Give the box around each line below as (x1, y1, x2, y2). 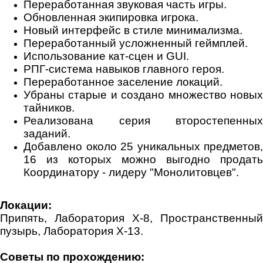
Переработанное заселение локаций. (23, 75, 222, 88)
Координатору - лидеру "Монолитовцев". (23, 166, 239, 178)
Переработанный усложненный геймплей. (23, 36, 248, 49)
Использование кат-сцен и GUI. (23, 49, 189, 62)
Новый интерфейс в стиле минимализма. (23, 23, 242, 36)
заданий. (23, 127, 70, 140)
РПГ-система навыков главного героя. (23, 62, 224, 75)
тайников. (23, 101, 75, 114)
